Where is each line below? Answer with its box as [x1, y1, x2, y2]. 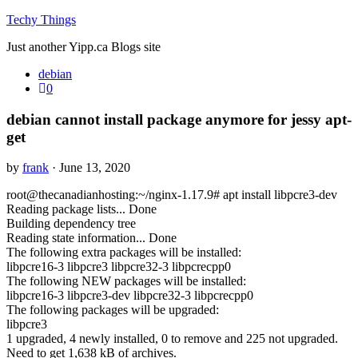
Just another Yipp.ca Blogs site [6, 40, 161, 54]
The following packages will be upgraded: [6, 303, 219, 317]
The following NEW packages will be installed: [6, 274, 246, 288]
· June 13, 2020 [49, 161, 130, 175]
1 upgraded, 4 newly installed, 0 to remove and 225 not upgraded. [6, 332, 338, 346]
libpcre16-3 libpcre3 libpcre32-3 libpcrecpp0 [6, 260, 231, 274]
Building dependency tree [6, 217, 136, 231]
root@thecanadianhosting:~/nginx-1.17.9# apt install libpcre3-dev [6, 188, 337, 202]
